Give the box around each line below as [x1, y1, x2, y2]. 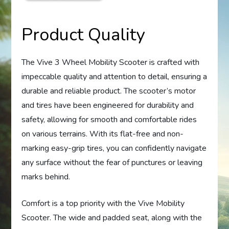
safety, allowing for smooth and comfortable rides [21, 114, 197, 126]
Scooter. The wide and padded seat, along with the [21, 212, 202, 224]
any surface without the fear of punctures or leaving [21, 157, 203, 169]
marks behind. [21, 171, 71, 183]
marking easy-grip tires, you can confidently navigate [21, 143, 207, 154]
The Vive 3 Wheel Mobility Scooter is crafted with [21, 57, 200, 68]
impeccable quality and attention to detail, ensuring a [21, 71, 208, 83]
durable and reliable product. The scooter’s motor [21, 85, 196, 97]
